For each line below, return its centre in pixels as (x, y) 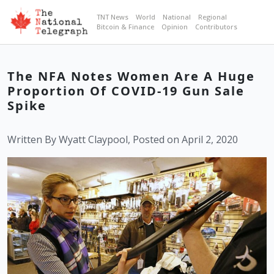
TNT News (112, 17)
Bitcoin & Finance (125, 27)
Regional (212, 17)
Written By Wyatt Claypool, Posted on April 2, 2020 (123, 140)
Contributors (216, 27)
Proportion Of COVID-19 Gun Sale (126, 91)
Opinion (174, 27)
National (176, 17)
